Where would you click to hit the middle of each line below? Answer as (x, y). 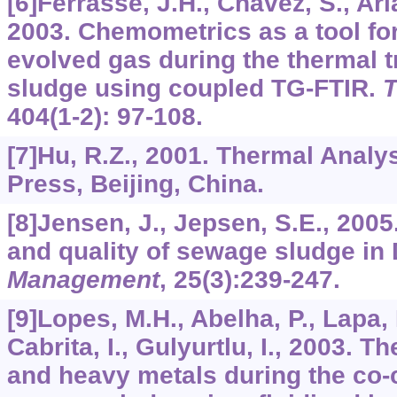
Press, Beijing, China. (135, 184)
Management (83, 280)
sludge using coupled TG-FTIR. (195, 89)
